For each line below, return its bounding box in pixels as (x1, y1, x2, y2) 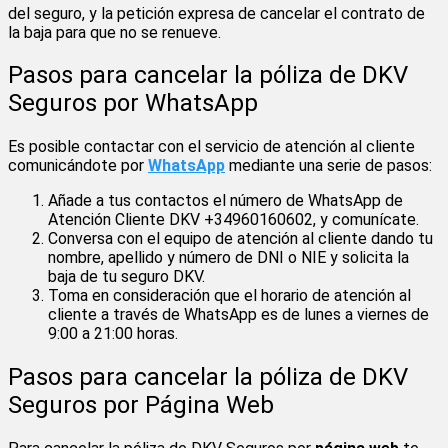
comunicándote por (8, 156, 148, 176)
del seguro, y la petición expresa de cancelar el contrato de (8, 3, 425, 23)
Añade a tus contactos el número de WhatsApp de (48, 191, 403, 211)
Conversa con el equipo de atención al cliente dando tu (48, 229, 433, 249)
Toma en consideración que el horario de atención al (48, 286, 411, 306)
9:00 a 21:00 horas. (48, 324, 178, 344)
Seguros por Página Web (8, 391, 274, 420)
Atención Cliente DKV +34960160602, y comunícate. (48, 210, 419, 230)
